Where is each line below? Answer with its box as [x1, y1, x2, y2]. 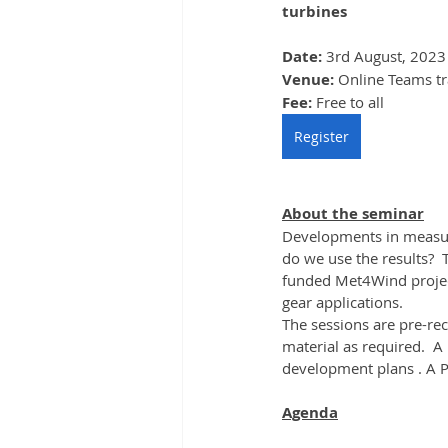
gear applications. [282, 292, 403, 312]
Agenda [282, 402, 338, 423]
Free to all [316, 92, 384, 112]
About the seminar [282, 203, 424, 224]
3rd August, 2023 [326, 46, 446, 66]
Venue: [282, 69, 338, 90]
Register [294, 127, 349, 146]
